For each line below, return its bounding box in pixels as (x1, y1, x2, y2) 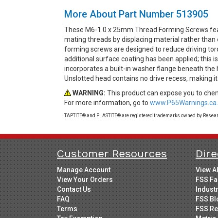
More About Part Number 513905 (64, 8, 208, 20)
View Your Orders (57, 175, 113, 183)
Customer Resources (57, 148, 167, 160)
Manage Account (57, 165, 110, 174)
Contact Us (57, 185, 91, 193)
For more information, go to (64, 98, 150, 107)
